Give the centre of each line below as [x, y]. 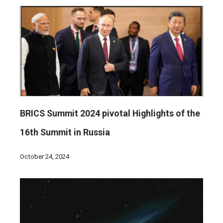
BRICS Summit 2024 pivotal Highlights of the [110, 114]
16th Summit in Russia [65, 133]
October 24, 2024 [45, 157]
